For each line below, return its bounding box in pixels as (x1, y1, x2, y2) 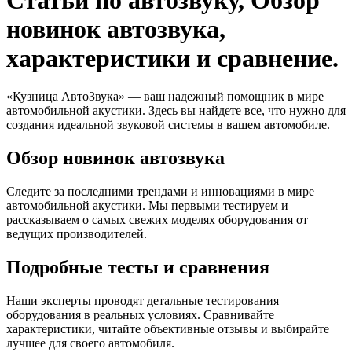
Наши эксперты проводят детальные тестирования (6, 293, 279, 307)
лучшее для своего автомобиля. (6, 335, 174, 350)
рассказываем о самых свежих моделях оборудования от (6, 213, 308, 226)
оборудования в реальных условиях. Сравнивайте (6, 307, 274, 321)
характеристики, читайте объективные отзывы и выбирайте (6, 321, 329, 335)
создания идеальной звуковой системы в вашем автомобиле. (6, 118, 330, 132)
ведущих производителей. (6, 227, 147, 240)
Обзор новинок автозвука (6, 148, 225, 169)
